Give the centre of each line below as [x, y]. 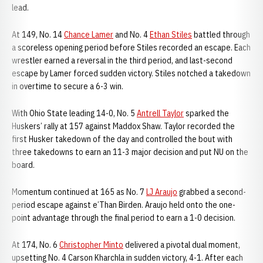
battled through [221, 35]
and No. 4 [131, 35]
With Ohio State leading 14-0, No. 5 [74, 113]
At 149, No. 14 [38, 35]
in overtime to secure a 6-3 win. [68, 86]
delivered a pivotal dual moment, [182, 245]
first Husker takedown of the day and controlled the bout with [122, 139]
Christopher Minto [91, 245]
